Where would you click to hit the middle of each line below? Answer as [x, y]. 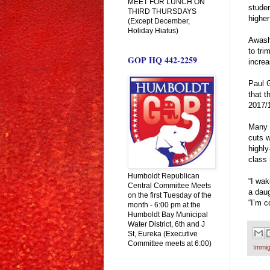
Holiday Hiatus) [153, 30]
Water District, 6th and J [166, 224]
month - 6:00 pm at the [164, 205]
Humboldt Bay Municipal [168, 214]
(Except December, [159, 21]
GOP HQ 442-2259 [162, 60]
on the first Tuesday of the [170, 195]
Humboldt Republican [164, 176]
